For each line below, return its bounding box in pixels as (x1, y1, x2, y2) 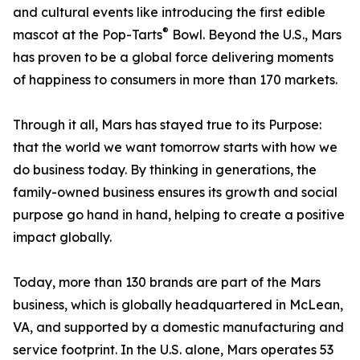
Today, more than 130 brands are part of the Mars (13, 274, 321, 291)
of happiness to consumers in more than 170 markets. (13, 72, 337, 88)
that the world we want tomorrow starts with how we (13, 139, 337, 156)
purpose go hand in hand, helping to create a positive (13, 207, 345, 223)
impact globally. (13, 229, 112, 246)
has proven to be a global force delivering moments (13, 49, 333, 66)
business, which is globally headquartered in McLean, (13, 297, 343, 313)
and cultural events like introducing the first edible (13, 4, 325, 21)
